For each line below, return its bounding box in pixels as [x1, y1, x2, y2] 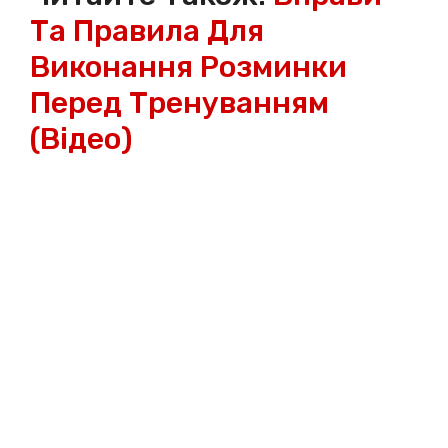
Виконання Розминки [30, 49, 347, 86]
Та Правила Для [30, 13, 264, 50]
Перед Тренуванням [30, 85, 329, 122]
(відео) [30, 121, 133, 158]
